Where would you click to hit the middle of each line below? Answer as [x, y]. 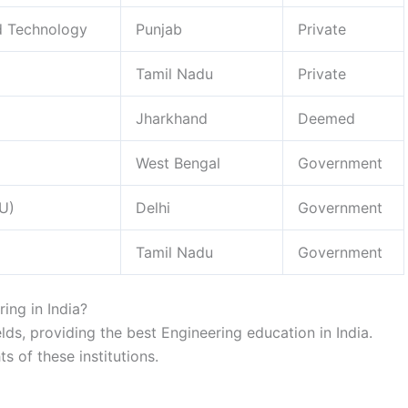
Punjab [159, 29]
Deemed [326, 118]
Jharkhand [172, 118]
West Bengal [178, 163]
